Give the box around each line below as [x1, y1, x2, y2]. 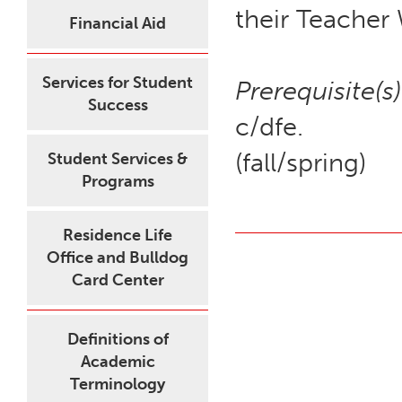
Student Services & [48, 149, 188, 169]
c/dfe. [235, 111, 303, 142]
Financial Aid [69, 13, 166, 33]
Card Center [71, 270, 164, 290]
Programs [81, 171, 154, 191]
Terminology [70, 374, 165, 394]
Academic [80, 352, 155, 371]
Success [87, 95, 148, 115]
